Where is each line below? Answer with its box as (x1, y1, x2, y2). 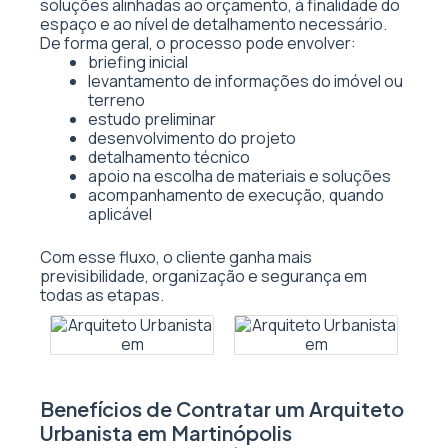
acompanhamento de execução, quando (88, 184, 384, 206)
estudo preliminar (88, 108, 216, 130)
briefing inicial (88, 51, 188, 73)
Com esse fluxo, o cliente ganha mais (40, 246, 312, 268)
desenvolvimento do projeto (88, 127, 296, 149)
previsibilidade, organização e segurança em (40, 265, 367, 287)
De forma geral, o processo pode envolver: (40, 32, 356, 54)
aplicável (88, 203, 152, 225)
